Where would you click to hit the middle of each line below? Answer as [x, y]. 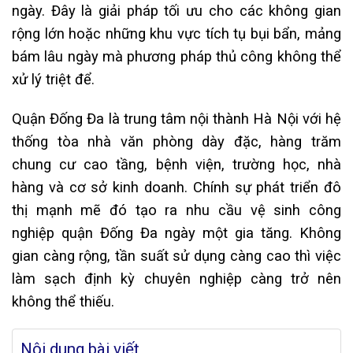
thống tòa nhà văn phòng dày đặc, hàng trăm [176, 141]
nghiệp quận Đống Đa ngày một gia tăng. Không [176, 232]
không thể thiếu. [63, 301]
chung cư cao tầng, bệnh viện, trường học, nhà [176, 164]
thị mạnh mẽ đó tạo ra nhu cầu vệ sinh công [176, 210]
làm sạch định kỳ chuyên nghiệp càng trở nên [176, 278]
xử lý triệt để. [53, 79]
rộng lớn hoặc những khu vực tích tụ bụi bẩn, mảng [176, 33]
